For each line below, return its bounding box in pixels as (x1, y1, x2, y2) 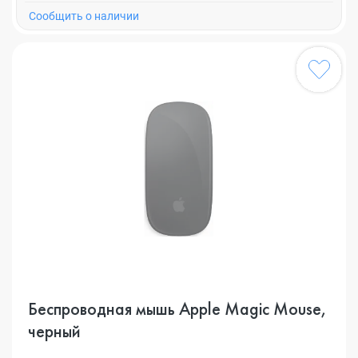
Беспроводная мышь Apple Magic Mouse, (28, 297, 327, 320)
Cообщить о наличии (29, 10, 139, 22)
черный (28, 320, 81, 343)
